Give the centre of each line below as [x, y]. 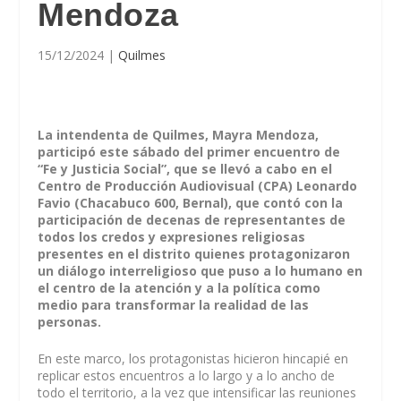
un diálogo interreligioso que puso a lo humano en [200, 271]
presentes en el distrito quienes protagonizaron [194, 254]
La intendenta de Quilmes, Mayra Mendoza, [179, 135]
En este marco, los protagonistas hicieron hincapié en [193, 359]
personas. [70, 322]
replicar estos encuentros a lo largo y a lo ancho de [187, 376]
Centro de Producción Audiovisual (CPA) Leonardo [198, 186]
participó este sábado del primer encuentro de [189, 152]
